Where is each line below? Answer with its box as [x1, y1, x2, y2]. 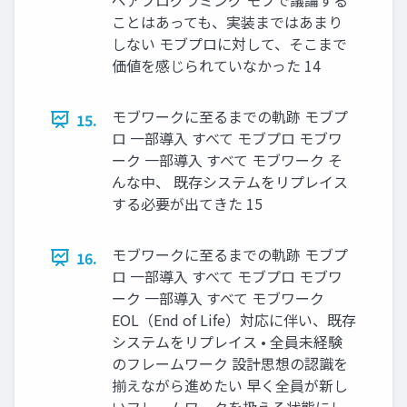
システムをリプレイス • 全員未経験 [112, 330, 342, 352]
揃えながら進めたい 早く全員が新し [112, 373, 348, 396]
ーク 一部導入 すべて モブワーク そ [112, 148, 342, 171]
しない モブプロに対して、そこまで [112, 32, 347, 55]
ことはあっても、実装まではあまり [112, 10, 342, 33]
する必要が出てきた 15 [112, 192, 263, 214]
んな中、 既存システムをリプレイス [112, 170, 348, 193]
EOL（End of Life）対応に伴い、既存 [112, 308, 356, 331]
